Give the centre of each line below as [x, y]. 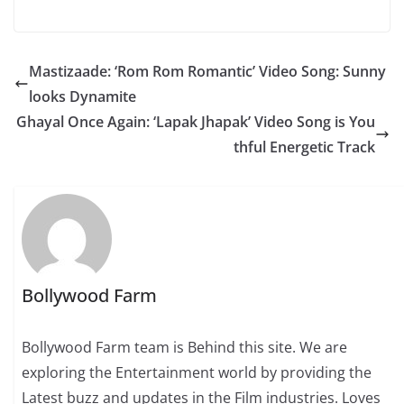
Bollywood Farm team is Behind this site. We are [185, 348]
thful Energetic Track [304, 147]
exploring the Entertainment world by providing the [197, 373]
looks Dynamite [83, 96]
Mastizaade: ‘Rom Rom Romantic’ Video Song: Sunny [207, 71]
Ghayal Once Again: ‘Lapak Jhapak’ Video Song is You [196, 122]
